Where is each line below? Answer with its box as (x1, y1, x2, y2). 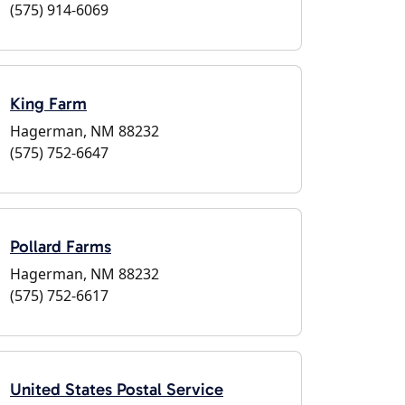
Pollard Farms (10, 236, 111, 257)
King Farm (10, 93, 87, 114)
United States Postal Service (10, 379, 223, 400)
